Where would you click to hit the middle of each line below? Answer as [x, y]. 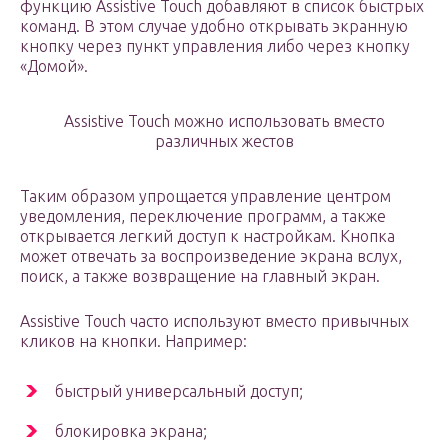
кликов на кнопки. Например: [133, 341]
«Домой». [54, 66]
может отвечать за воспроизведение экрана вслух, [211, 256]
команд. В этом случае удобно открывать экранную [214, 26]
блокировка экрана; [131, 431]
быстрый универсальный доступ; [179, 391]
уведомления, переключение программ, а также [203, 216]
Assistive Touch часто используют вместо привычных [214, 321]
